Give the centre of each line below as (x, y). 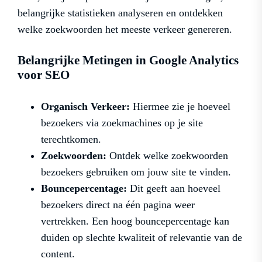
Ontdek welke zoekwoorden (167, 156)
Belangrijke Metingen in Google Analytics (128, 61)
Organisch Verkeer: (85, 107)
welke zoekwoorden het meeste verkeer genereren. (125, 30)
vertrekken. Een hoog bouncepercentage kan (135, 221)
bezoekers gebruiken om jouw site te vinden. (136, 172)
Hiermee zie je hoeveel (180, 107)
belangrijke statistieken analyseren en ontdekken (120, 13)
